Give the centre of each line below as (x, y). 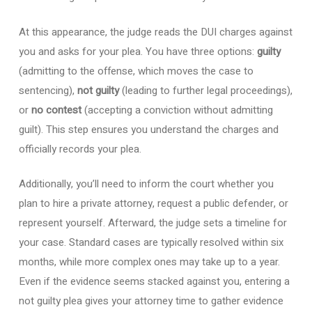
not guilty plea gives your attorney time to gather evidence (151, 301)
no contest (56, 110)
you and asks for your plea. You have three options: (138, 51)
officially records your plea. (80, 149)
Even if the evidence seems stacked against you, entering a (154, 281)
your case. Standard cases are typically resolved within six (151, 242)
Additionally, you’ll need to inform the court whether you (146, 184)
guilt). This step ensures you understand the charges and (148, 129)
